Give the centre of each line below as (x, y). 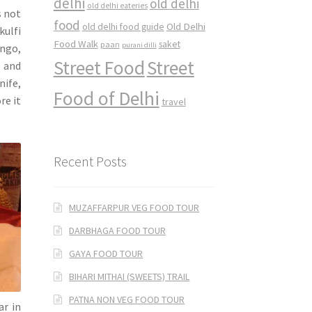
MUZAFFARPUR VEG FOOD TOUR (134, 207)
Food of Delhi (106, 99)
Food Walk (76, 44)
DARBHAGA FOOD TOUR (118, 230)
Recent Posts (90, 162)
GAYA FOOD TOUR (106, 253)
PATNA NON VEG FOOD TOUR (127, 299)
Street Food (99, 68)
